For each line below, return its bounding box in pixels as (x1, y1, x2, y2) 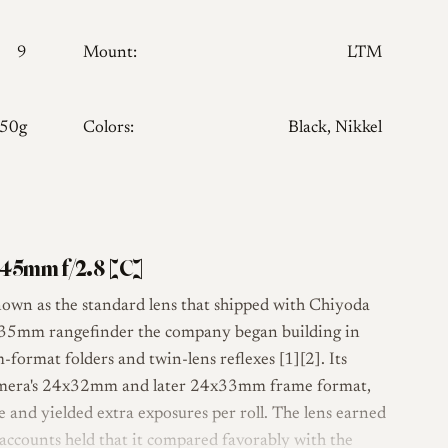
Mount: (82, 45, 137, 63)
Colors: (82, 120, 134, 138)
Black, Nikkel (288, 120, 383, 138)
